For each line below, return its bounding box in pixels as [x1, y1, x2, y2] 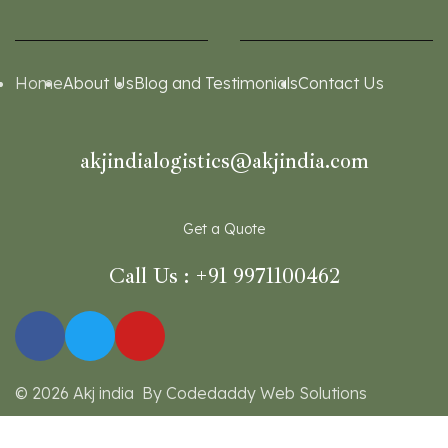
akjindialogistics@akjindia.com [79, 147, 369, 176]
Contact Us [298, 73, 385, 94]
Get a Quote [183, 220, 265, 239]
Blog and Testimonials [134, 73, 299, 94]
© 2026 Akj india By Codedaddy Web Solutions [15, 383, 372, 404]
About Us [63, 73, 135, 94]
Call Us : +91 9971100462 [108, 262, 340, 291]
